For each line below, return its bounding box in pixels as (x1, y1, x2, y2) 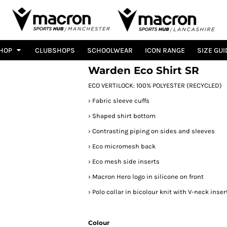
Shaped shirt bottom (92, 112, 156, 120)
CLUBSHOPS (34, 46, 75, 55)
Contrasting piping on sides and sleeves (92, 127, 215, 135)
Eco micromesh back (92, 142, 156, 150)
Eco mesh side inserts (92, 158, 160, 165)
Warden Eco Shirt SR (88, 64, 199, 77)
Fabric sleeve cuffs (92, 97, 149, 104)
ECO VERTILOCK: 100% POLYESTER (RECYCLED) (88, 82, 222, 89)
